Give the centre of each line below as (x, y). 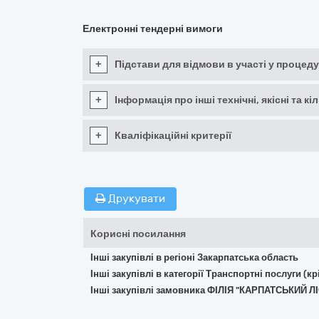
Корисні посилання (138, 234)
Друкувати (135, 199)
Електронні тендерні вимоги (153, 29)
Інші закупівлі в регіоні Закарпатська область (194, 257)
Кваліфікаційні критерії (173, 136)
